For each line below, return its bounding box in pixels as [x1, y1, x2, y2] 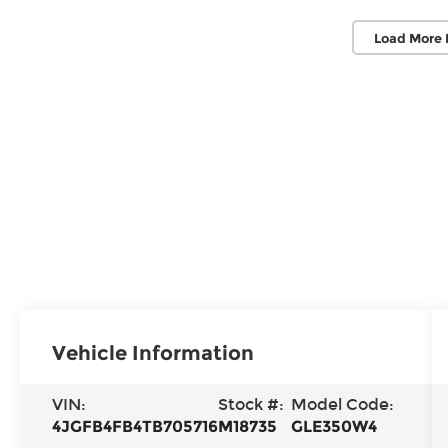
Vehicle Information [52, 340, 255, 365]
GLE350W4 [291, 416, 378, 436]
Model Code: [291, 394, 395, 414]
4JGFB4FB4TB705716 [52, 416, 219, 436]
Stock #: [218, 394, 285, 414]
